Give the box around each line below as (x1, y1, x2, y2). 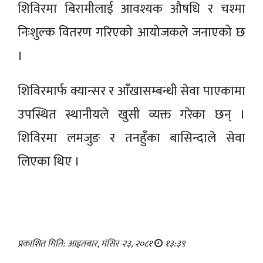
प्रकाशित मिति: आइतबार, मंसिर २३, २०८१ (18, 236, 154, 252)
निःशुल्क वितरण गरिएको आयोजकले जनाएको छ (18, 22, 245, 44)
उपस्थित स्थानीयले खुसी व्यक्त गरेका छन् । (18, 104, 245, 126)
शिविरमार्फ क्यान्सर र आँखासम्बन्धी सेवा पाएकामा (18, 80, 245, 103)
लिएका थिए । (18, 151, 80, 173)
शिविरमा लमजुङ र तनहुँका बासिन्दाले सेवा (18, 127, 245, 150)
